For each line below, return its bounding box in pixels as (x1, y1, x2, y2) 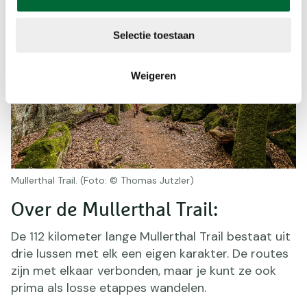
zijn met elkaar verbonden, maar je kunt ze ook (11, 262, 276, 279)
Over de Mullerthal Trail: (11, 200, 218, 220)
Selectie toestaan (112, 29, 195, 41)
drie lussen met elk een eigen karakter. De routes (11, 245, 288, 262)
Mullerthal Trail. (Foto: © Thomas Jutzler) (11, 173, 194, 186)
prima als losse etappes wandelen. (11, 279, 206, 296)
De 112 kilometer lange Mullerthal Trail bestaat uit (11, 228, 291, 245)
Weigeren (131, 69, 176, 82)
